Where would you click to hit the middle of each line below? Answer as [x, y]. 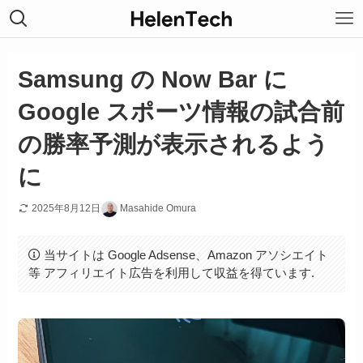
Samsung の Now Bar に [153, 80]
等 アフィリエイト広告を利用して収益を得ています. [171, 273]
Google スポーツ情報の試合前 [181, 112]
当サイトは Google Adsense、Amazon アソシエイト [186, 254]
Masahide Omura [158, 209]
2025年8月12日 [66, 209]
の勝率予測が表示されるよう [174, 145]
